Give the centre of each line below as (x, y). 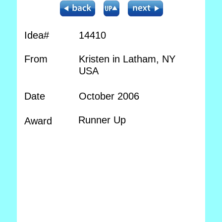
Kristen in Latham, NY (127, 59)
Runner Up (102, 120)
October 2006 (109, 96)
